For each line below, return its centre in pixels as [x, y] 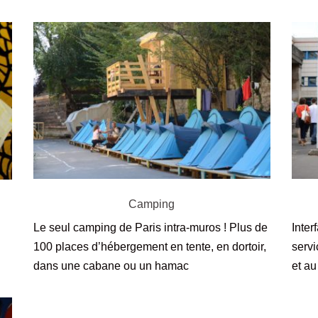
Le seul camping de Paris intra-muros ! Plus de [151, 227]
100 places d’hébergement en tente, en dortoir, [150, 246]
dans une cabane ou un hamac [111, 265]
